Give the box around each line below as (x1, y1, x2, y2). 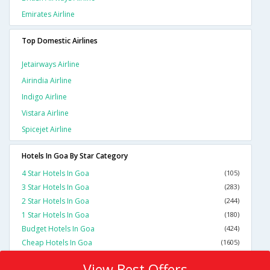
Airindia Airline (22, 75, 72, 86)
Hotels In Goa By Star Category (22, 151, 128, 162)
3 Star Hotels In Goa (22, 182, 89, 193)
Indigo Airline (22, 92, 67, 102)
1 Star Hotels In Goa (22, 210, 89, 221)
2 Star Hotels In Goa (22, 196, 89, 207)
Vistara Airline (22, 108, 69, 119)
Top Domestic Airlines (22, 36, 98, 46)
